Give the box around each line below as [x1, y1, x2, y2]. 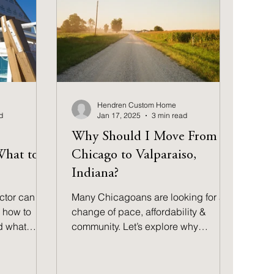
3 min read [152, 111, 188, 120]
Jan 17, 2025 [97, 111, 141, 120]
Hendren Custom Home [97, 100, 177, 109]
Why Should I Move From [72, 130, 218, 144]
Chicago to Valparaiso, [72, 149, 197, 162]
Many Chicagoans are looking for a [72, 191, 225, 203]
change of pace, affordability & [72, 206, 207, 218]
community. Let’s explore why [72, 220, 199, 232]
